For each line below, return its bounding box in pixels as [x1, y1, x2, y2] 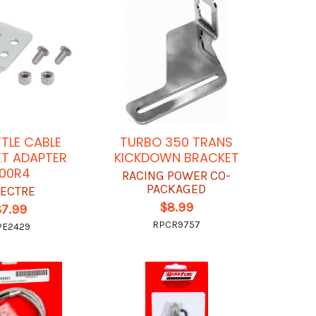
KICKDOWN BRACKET [114, 148, 239, 166]
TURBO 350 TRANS [120, 133, 233, 151]
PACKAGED [147, 181, 207, 197]
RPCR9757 [152, 218, 201, 231]
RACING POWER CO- [122, 167, 231, 183]
